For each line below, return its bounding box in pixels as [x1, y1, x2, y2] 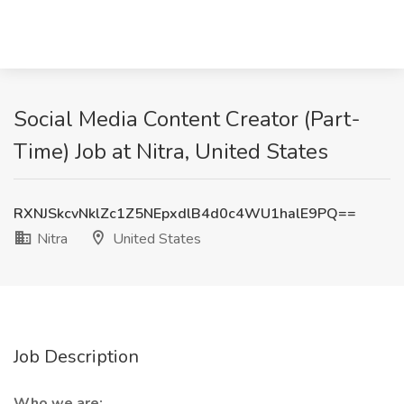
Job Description [14, 344, 139, 369]
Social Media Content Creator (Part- [14, 105, 361, 133]
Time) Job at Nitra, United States [14, 137, 328, 166]
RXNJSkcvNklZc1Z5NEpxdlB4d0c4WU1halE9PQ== [14, 204, 356, 224]
